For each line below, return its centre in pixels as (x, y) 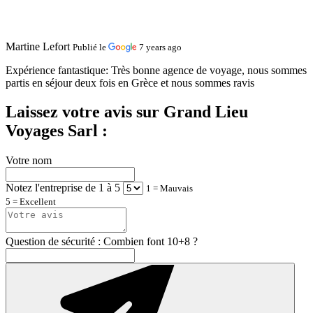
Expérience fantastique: (58, 70)
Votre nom (29, 161)
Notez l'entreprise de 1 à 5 (63, 188)
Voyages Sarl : (57, 131)
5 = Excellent (31, 202)
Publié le (90, 47)
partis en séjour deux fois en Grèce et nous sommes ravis (130, 82)
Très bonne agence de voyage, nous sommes (209, 70)
